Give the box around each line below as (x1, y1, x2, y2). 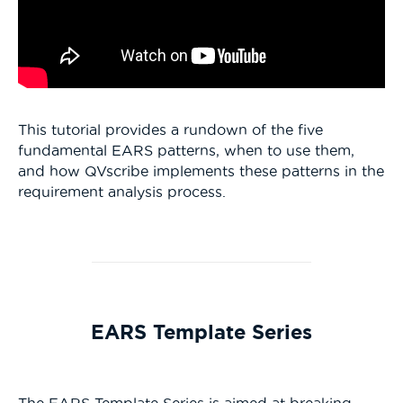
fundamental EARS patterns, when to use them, (18, 141, 354, 158)
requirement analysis (18, 183, 163, 200)
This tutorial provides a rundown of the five (18, 121, 323, 138)
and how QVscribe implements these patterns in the (18, 162, 384, 179)
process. (163, 183, 226, 200)
